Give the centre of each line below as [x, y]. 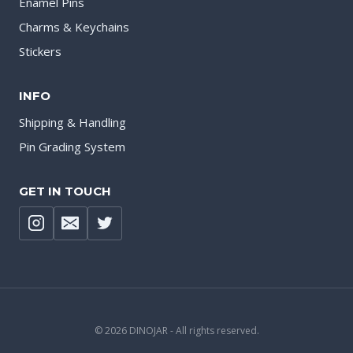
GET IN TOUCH [65, 191]
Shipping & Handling [72, 123]
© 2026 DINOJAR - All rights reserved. [176, 331]
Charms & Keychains [74, 27]
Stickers [40, 51]
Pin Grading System [72, 147]
